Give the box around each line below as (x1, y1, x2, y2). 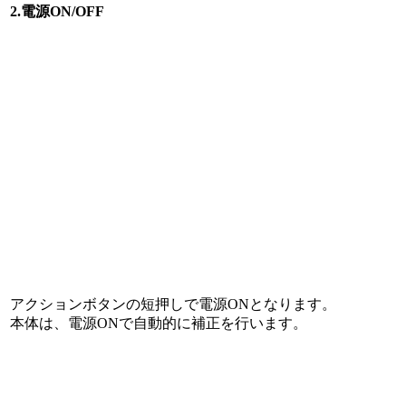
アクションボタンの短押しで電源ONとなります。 (10, 296, 336, 312)
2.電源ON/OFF (10, 4, 104, 19)
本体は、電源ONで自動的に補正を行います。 (10, 315, 307, 331)
